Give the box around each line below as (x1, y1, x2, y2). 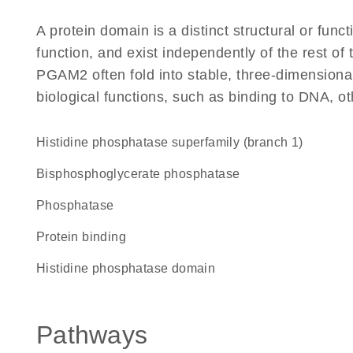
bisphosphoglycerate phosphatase (45, 167, 240, 180)
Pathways (36, 321, 147, 349)
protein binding (45, 230, 127, 243)
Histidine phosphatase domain (46, 262, 216, 275)
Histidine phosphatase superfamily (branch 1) (46, 136, 303, 149)
